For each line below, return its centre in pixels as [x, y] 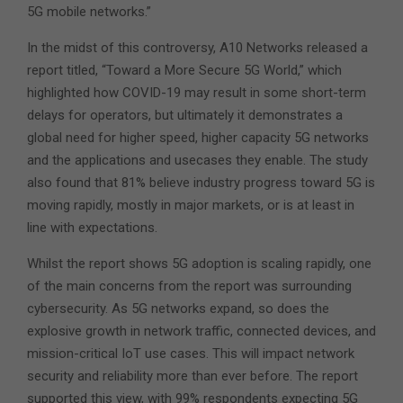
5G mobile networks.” [89, 11]
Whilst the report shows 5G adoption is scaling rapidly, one [199, 263]
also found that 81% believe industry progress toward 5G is [201, 182]
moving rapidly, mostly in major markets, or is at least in [191, 205]
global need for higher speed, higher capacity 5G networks [198, 137]
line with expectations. [92, 227]
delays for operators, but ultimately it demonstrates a [185, 115]
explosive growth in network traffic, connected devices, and [201, 331]
